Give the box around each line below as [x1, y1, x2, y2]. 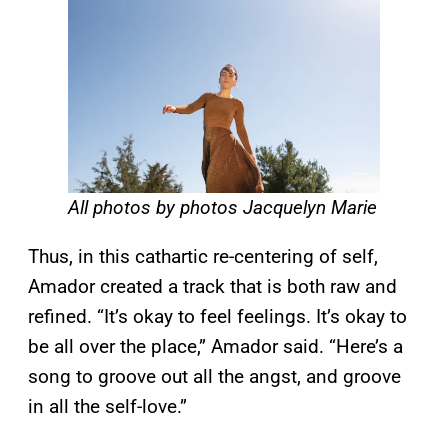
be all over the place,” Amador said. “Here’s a [28, 334, 403, 358]
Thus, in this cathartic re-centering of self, [28, 244, 378, 268]
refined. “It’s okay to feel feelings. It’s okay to [28, 304, 407, 328]
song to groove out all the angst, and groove [28, 364, 401, 388]
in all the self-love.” [28, 394, 187, 418]
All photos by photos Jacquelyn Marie [68, 195, 377, 219]
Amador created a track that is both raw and [28, 274, 397, 298]
